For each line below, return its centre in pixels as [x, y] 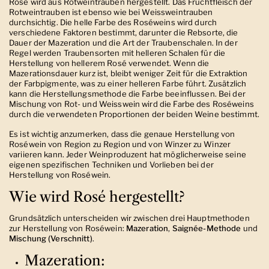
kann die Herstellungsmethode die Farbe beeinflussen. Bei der [127, 93]
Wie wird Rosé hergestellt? [97, 196]
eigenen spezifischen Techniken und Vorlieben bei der [111, 164]
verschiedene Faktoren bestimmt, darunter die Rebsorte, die [124, 32]
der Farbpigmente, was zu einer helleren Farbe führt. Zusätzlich [128, 83]
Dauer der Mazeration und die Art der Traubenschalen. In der [123, 42]
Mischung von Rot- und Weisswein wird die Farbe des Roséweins [131, 104]
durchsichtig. [35, 22]
